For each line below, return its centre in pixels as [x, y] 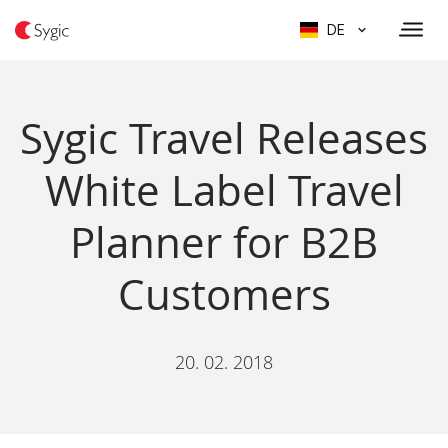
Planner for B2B [224, 242]
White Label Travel [224, 190]
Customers [224, 294]
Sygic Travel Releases [224, 138]
